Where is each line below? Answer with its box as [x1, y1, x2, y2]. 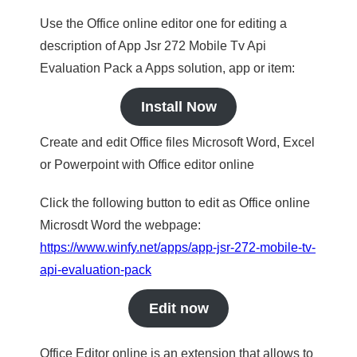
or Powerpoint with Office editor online [40, 158, 254, 171]
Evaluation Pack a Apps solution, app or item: [40, 61, 295, 75]
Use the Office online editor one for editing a [40, 17, 287, 30]
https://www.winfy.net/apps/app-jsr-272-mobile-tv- [40, 241, 316, 254]
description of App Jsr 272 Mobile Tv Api [40, 39, 266, 53]
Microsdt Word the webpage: [40, 218, 201, 232]
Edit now [148, 300, 209, 316]
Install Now [140, 99, 217, 115]
